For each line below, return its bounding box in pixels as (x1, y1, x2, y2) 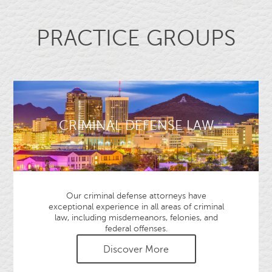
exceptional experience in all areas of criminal (48, 202, 224, 211)
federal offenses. (104, 224, 168, 233)
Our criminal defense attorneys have (66, 191, 206, 200)
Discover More (103, 244, 169, 255)
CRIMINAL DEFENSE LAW (58, 118, 214, 134)
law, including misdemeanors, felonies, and (54, 213, 218, 222)
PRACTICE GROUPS (36, 25, 236, 50)
